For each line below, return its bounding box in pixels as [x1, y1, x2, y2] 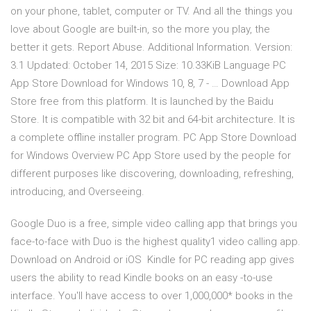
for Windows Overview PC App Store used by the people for [10, 149, 291, 162]
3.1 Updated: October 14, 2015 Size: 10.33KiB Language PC [10, 59, 286, 72]
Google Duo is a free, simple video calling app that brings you [10, 217, 297, 230]
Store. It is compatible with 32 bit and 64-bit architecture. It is [10, 113, 295, 126]
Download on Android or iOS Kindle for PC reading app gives [10, 253, 294, 267]
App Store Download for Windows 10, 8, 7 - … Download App [10, 77, 289, 90]
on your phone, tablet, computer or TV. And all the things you [10, 5, 292, 18]
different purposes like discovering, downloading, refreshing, [10, 167, 294, 180]
